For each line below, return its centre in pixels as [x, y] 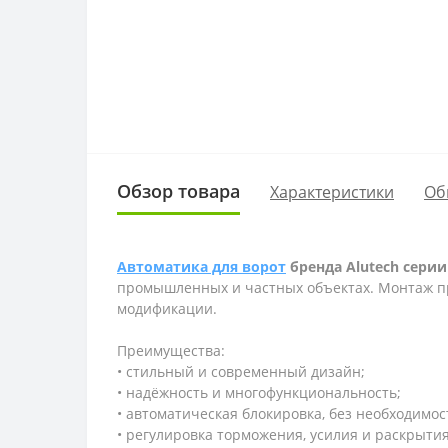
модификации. [167, 309]
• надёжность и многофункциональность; [259, 393]
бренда [316, 267]
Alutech [372, 267]
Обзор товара [178, 191]
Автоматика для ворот [201, 267]
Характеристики [332, 191]
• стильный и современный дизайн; [241, 372]
